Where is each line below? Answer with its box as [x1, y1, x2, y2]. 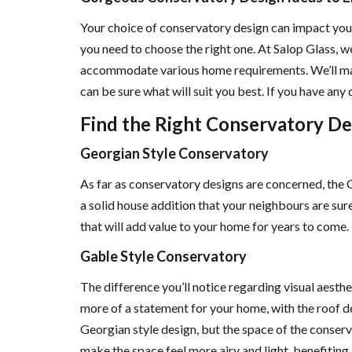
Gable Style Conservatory [80, 247, 247, 265]
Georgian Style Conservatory [80, 145, 269, 162]
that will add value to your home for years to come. [80, 218, 349, 233]
